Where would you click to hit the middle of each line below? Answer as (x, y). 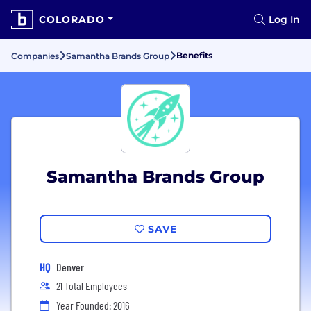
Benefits (194, 55)
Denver (70, 267)
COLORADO (72, 19)
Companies (35, 56)
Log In (284, 19)
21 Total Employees (92, 286)
